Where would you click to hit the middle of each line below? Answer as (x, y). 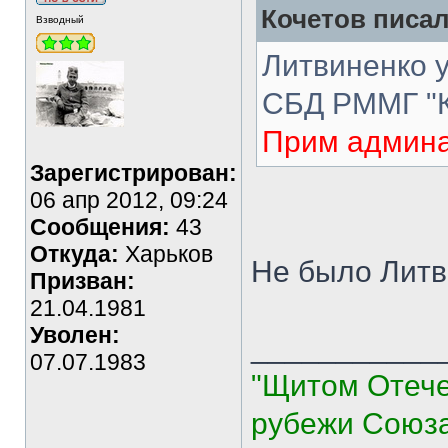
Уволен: (75, 335)
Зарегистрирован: (133, 173)
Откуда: (74, 254)
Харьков (166, 254)
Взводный (60, 19)
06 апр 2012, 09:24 (129, 200)
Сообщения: (100, 227)
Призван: (82, 281)
